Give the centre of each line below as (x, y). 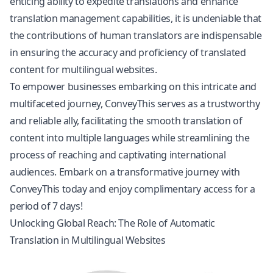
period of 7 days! (46, 206)
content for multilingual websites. (83, 69)
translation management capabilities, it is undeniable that (136, 18)
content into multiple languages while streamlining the (130, 138)
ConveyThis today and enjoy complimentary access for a (133, 189)
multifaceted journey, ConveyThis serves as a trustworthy (135, 104)
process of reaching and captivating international (118, 155)
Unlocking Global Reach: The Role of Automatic (113, 223)
